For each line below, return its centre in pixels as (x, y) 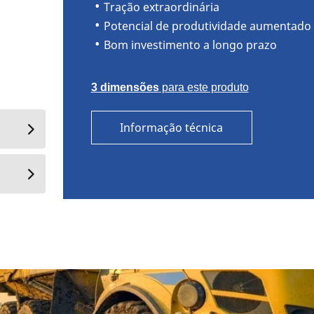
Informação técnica (172, 127)
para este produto (204, 87)
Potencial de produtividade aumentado (207, 26)
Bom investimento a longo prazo (190, 45)
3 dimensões (125, 87)
